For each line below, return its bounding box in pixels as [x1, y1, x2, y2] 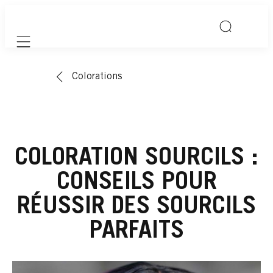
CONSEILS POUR [56, 171, 217, 196]
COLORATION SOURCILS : [15, 146, 258, 171]
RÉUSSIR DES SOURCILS [17, 195, 256, 220]
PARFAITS [89, 219, 184, 244]
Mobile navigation [23, 44, 89, 53]
